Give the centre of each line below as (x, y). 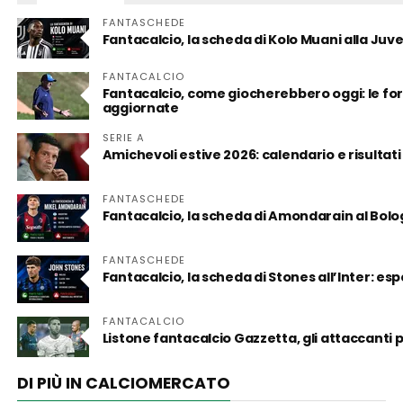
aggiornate (140, 107)
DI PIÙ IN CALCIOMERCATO (123, 383)
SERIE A (124, 137)
